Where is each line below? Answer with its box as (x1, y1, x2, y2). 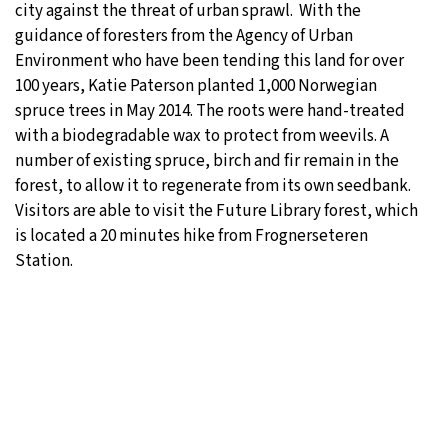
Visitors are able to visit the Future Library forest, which (15, 199, 418, 224)
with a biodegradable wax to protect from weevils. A (15, 124, 389, 149)
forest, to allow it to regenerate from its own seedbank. (15, 174, 411, 199)
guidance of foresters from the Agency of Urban (15, 24, 353, 49)
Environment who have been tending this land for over (15, 49, 404, 74)
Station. (15, 249, 73, 274)
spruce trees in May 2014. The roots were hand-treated (15, 99, 405, 124)
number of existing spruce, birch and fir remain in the (15, 149, 399, 174)
